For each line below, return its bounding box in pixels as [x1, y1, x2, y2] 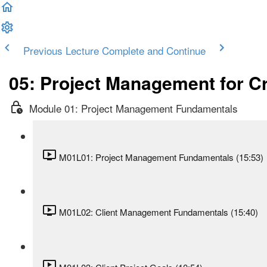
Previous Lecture [23, 43, 99, 58]
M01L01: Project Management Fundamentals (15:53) [59, 150, 263, 163]
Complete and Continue [102, 43, 206, 58]
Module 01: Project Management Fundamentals [29, 101, 238, 116]
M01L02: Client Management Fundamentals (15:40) [59, 206, 258, 219]
